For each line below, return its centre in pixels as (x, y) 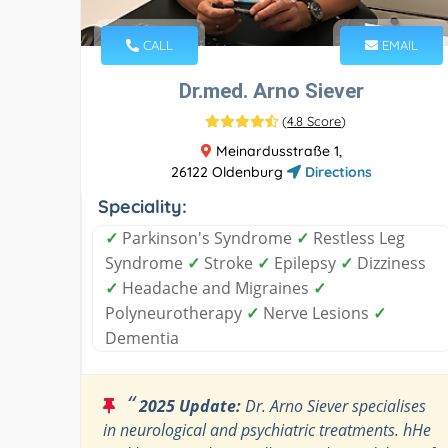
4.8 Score (314, 120)
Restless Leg (357, 237)
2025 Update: (190, 405)
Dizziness (389, 262)
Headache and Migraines (215, 287)
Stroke (228, 262)
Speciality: (142, 206)
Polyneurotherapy (175, 312)
